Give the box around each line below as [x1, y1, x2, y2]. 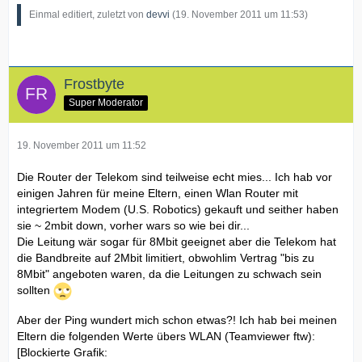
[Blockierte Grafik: [17, 346, 107, 359]
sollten [17, 284, 53, 297]
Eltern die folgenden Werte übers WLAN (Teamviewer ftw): [17, 330, 315, 343]
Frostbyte [64, 76, 124, 92]
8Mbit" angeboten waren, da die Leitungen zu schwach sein [17, 267, 322, 280]
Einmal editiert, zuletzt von [29, 9, 146, 20]
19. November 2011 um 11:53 [175, 9, 305, 20]
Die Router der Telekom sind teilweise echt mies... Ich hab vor [17, 170, 332, 183]
